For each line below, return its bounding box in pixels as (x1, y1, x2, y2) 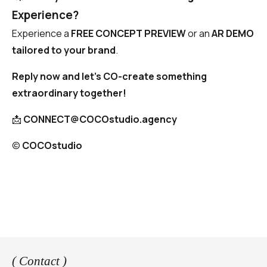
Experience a (12, 27, 71, 41)
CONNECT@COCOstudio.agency (23, 113, 177, 126)
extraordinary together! (12, 86, 126, 100)
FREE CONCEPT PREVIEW (71, 27, 186, 41)
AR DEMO (212, 27, 254, 41)
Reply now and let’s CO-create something (12, 70, 207, 83)
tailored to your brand (12, 44, 116, 57)
